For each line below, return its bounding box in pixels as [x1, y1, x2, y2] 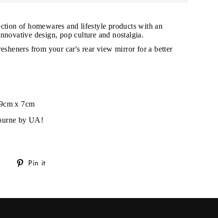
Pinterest [53, 180, 82, 191]
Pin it [28, 158, 46, 169]
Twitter [6, 180, 29, 191]
